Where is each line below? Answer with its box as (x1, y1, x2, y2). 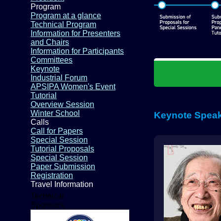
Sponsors (31, 201, 64, 209)
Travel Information (31, 180, 93, 188)
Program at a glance (31, 11, 101, 20)
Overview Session (31, 100, 94, 109)
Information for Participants (31, 47, 124, 55)
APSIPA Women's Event (31, 82, 115, 91)
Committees (31, 56, 73, 64)
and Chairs (31, 38, 69, 46)
